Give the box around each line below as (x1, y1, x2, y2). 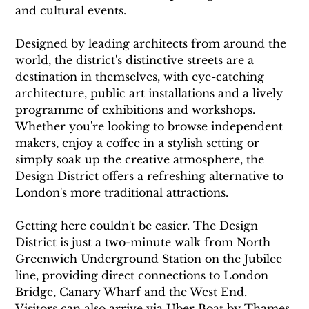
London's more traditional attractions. (15, 186, 229, 200)
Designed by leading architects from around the (15, 37, 290, 51)
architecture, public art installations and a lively (15, 86, 287, 101)
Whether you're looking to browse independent (15, 119, 287, 134)
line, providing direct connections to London (15, 268, 272, 283)
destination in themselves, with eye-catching (15, 70, 268, 84)
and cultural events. (15, 3, 127, 18)
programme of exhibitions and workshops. (15, 103, 259, 117)
